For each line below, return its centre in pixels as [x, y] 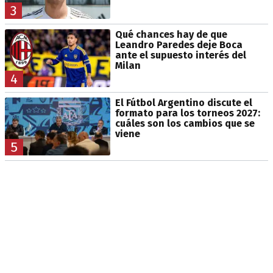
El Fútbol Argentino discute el [183, 102]
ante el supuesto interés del [180, 55]
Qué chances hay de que [171, 34]
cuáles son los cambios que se [185, 123]
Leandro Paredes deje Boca [179, 44]
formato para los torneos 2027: [187, 113]
